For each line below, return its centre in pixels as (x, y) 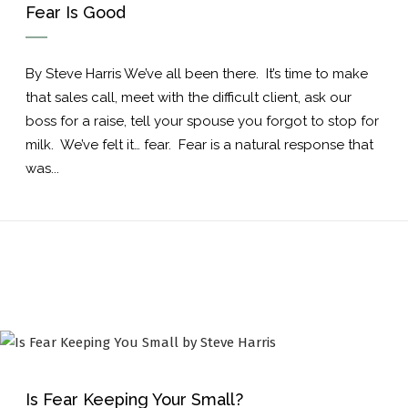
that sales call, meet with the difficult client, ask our (189, 97)
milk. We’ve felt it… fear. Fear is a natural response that (199, 145)
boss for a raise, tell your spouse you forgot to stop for (202, 121)
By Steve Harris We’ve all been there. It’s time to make (197, 74)
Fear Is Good (76, 12)
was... (42, 168)
